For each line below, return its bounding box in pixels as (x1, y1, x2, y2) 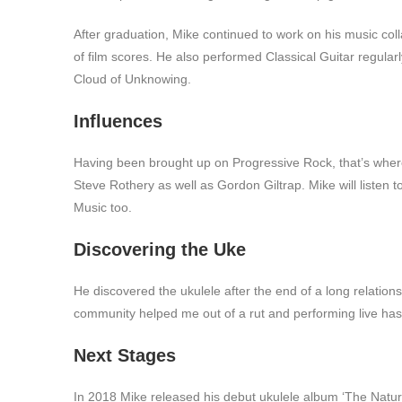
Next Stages (74, 345, 176, 365)
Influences (74, 111, 162, 131)
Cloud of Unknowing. (74, 72, 191, 86)
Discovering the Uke (74, 240, 246, 259)
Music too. (74, 200, 132, 214)
